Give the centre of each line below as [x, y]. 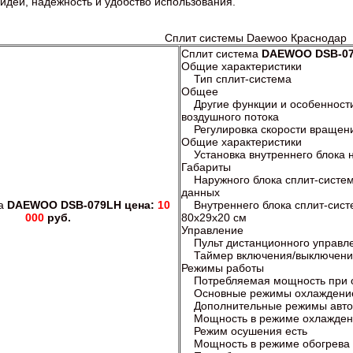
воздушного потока [232, 116]
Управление [216, 230]
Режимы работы [226, 268]
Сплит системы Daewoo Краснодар [255, 37]
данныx [202, 192]
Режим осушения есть [246, 331]
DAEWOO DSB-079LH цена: [82, 204]
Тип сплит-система [238, 78]
